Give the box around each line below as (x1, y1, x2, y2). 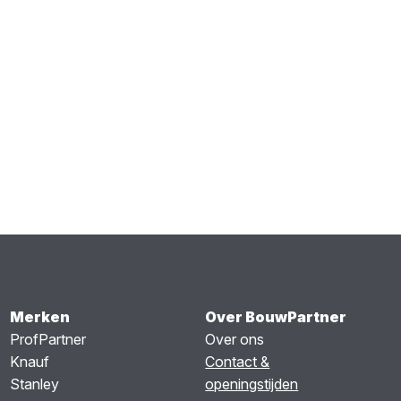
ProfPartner (9, 330, 86, 349)
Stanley (9, 375, 59, 394)
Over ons (205, 330, 265, 349)
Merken (9, 308, 70, 327)
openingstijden (205, 375, 299, 394)
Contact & (205, 353, 270, 371)
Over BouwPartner (205, 308, 347, 327)
